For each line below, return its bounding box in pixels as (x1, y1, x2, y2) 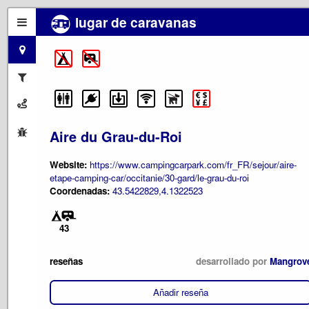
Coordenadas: (50, 183, 112, 197)
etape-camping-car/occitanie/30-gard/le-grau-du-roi (50, 170, 249, 184)
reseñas (50, 254, 83, 268)
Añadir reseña (153, 286, 208, 299)
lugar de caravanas (72, 12, 197, 32)
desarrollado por (196, 254, 270, 268)
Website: (50, 157, 87, 171)
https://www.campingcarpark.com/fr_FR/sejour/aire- (90, 157, 297, 171)
